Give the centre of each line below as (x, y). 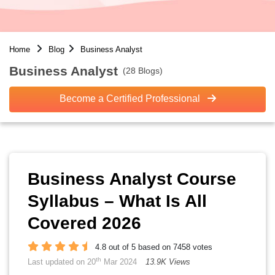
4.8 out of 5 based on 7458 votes (154, 247)
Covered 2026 (84, 223)
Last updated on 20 (62, 262)
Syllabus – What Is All (117, 201)
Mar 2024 (119, 262)
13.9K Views (168, 262)
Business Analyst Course (132, 179)
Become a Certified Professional (131, 99)
